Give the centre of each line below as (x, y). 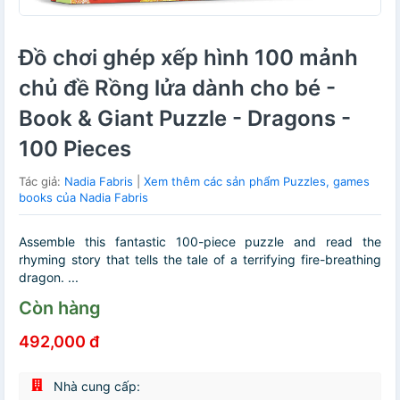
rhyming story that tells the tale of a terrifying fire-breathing (200, 259)
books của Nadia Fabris (83, 197)
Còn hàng (60, 308)
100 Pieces (75, 148)
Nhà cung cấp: (95, 386)
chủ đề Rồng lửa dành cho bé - (177, 87)
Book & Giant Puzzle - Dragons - (185, 118)
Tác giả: (42, 181)
